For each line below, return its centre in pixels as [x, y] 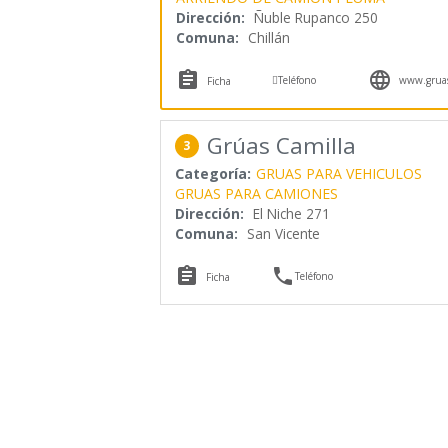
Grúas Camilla [281, 146]
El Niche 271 [291, 214]
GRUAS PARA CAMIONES [256, 194]
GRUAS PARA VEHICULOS [338, 174]
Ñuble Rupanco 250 [315, 17]
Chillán [268, 37]
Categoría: [212, 174]
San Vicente [283, 234]
